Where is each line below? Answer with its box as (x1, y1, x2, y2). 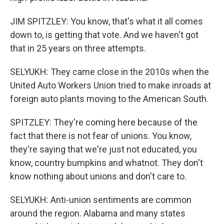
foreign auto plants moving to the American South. (10, 93, 208, 104)
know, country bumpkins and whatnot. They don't (10, 157, 203, 168)
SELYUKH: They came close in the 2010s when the (10, 66, 209, 77)
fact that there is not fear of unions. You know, (10, 130, 191, 141)
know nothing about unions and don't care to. (10, 171, 186, 181)
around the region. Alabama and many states (10, 208, 185, 218)
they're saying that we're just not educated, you (10, 144, 197, 154)
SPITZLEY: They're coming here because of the (10, 117, 197, 127)
